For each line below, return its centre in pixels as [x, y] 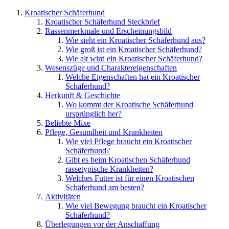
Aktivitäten [63, 196]
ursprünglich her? [94, 113]
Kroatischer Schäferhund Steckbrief [102, 21]
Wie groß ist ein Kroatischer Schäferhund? [134, 49]
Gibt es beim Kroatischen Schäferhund [128, 159]
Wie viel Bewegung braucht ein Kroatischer [136, 205]
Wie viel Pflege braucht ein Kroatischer [129, 141]
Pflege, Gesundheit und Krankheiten [104, 132]
